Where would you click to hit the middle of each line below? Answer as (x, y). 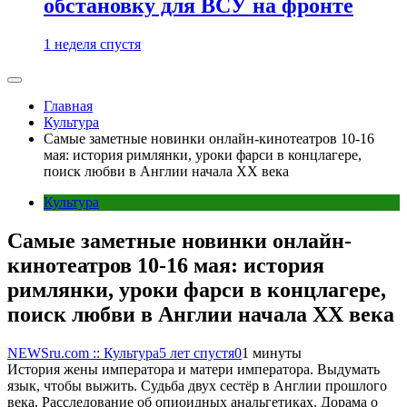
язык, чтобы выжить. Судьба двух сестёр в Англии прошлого (197, 385)
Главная (68, 106)
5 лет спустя (197, 352)
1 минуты (272, 352)
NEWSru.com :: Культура (83, 352)
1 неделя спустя (92, 44)
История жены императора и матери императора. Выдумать (194, 369)
